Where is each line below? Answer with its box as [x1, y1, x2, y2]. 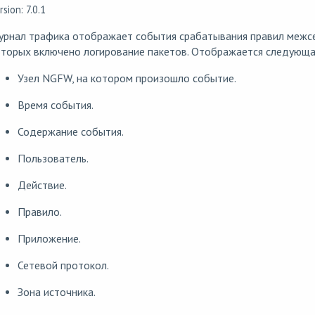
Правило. [17, 205, 62, 219]
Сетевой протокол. [17, 258, 109, 272]
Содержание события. [17, 124, 124, 139]
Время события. [17, 98, 94, 112]
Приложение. [17, 231, 81, 245]
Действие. [17, 178, 67, 192]
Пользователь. [17, 151, 89, 165]
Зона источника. [17, 285, 96, 299]
